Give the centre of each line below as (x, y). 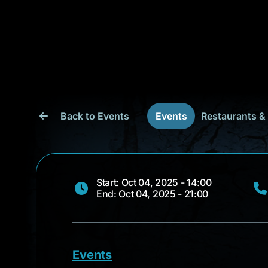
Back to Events (95, 116)
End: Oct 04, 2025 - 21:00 (152, 194)
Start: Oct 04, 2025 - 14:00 (154, 182)
